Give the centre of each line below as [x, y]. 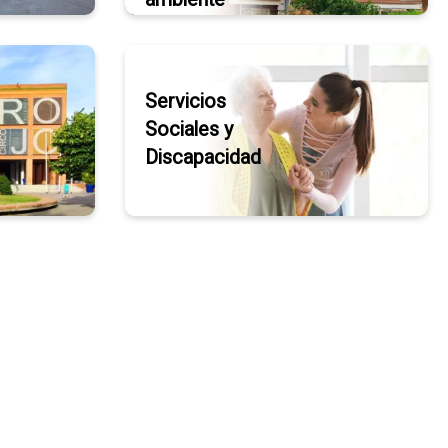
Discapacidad [202, 158]
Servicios [185, 102]
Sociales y [188, 130]
